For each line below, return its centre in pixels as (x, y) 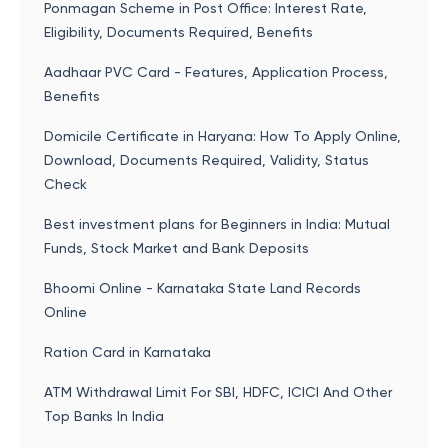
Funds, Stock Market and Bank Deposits (176, 248)
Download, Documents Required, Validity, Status (206, 160)
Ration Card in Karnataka (127, 352)
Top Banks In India (104, 416)
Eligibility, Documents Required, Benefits (178, 32)
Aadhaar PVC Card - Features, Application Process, (216, 72)
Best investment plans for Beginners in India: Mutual (217, 224)
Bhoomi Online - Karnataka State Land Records (202, 288)
